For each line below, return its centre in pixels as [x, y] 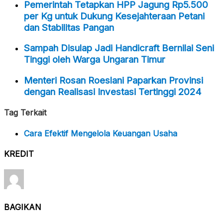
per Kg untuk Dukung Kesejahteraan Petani [114, 16]
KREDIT [19, 154]
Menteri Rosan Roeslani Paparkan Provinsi [113, 80]
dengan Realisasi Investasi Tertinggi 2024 [113, 92]
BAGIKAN [23, 207]
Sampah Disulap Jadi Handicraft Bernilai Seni [119, 48]
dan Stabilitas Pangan [69, 27]
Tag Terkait [25, 112]
